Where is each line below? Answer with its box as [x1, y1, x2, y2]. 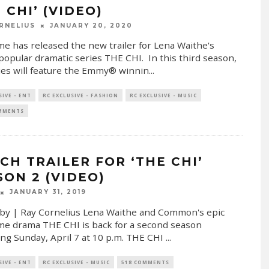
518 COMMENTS [121, 258, 169, 265]
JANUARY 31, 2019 [9, 188, 86, 196]
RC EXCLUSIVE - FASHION [42, 92, 118, 99]
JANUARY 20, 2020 [49, 22, 133, 30]
